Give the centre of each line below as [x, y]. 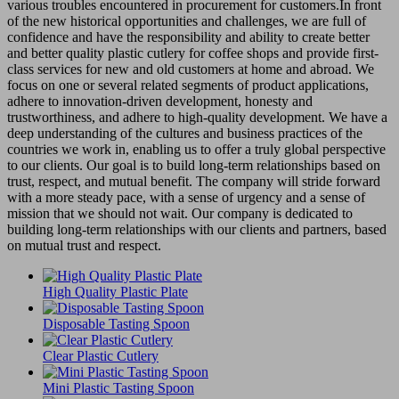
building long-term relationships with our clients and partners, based [197, 229]
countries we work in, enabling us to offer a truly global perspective [196, 149]
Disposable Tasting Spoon [116, 323]
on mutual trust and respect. [84, 245]
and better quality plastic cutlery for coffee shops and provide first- [193, 53]
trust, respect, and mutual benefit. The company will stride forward [194, 181]
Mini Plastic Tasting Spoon [118, 387]
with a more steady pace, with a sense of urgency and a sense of [186, 197]
